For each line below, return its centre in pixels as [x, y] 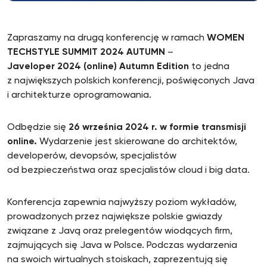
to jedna [210, 67]
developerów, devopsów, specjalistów [92, 156]
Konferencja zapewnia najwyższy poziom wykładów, [122, 203]
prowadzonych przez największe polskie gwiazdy [115, 217]
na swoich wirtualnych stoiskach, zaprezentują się [117, 260]
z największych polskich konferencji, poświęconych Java [131, 81]
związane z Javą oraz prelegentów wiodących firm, [120, 231]
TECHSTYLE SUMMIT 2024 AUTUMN [86, 52]
